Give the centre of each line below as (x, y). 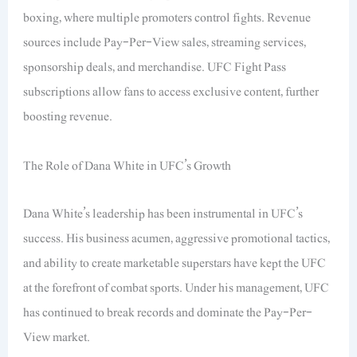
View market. (57, 337)
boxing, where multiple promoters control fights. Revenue (167, 18)
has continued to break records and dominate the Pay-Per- (168, 312)
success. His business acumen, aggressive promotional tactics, (177, 238)
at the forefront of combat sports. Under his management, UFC (177, 287)
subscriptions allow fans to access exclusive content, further (171, 92)
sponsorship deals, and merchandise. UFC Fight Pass (155, 67)
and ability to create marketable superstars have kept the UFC (175, 263)
